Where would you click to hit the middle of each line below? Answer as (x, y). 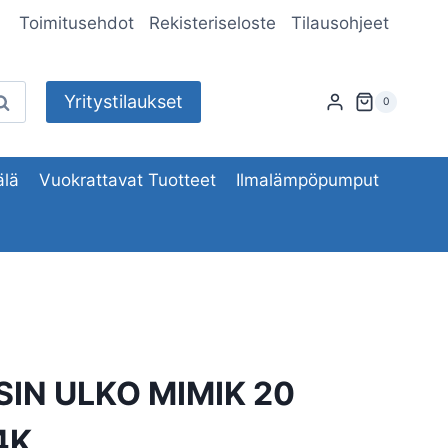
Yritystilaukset (123, 102)
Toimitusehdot (76, 23)
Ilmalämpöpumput (308, 179)
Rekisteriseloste (213, 23)
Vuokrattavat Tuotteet (127, 179)
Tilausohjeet (340, 23)
